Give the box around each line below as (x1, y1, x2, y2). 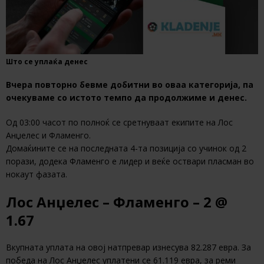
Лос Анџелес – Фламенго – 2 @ (6, 192, 227, 212)
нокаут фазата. (6, 169, 67, 180)
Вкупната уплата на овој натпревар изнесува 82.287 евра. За (6, 242, 251, 253)
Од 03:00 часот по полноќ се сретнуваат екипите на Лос (6, 117, 233, 128)
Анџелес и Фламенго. (6, 130, 91, 141)
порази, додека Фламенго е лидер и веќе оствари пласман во (6, 156, 254, 167)
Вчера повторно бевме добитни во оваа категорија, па (6, 79, 253, 91)
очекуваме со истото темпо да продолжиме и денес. (6, 92, 247, 104)
